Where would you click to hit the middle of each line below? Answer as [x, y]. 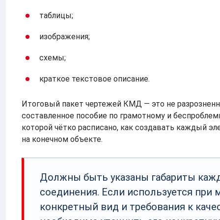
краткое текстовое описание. [95, 79]
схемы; [53, 57]
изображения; [65, 36]
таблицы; [56, 15]
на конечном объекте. [63, 139]
